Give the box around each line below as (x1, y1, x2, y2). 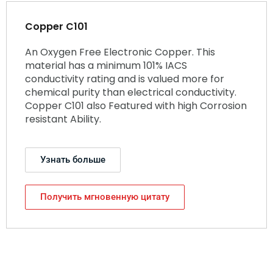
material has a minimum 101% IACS (25, 58, 187, 73)
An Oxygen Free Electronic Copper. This (25, 45, 215, 60)
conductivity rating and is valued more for (25, 72, 224, 87)
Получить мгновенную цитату (40, 191, 169, 202)
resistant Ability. (25, 112, 101, 127)
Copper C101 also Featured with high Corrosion (25, 99, 247, 113)
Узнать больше (40, 154, 105, 165)
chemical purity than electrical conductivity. (25, 85, 236, 100)
